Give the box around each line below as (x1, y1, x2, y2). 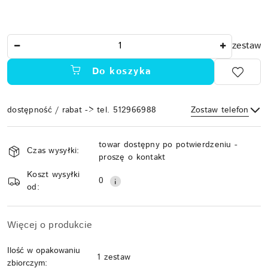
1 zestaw (97, 251, 131, 263)
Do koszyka (92, 65, 152, 79)
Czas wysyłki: (27, 145, 80, 157)
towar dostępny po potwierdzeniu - (99, 138, 238, 151)
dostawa (7, 157, 57, 178)
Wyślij (118, 156, 150, 170)
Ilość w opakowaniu (7, 244, 80, 257)
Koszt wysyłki (27, 168, 80, 181)
